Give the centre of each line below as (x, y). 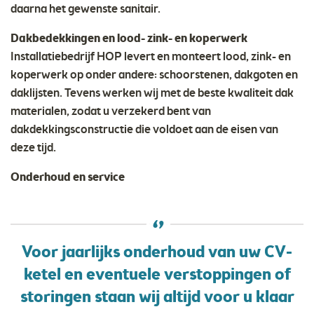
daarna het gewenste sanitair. (86, 10)
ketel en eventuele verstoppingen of (157, 276)
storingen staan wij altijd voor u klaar (157, 298)
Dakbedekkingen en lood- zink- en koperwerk (129, 39)
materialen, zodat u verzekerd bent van (111, 112)
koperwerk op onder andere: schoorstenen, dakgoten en (154, 76)
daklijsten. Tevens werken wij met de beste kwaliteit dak (152, 94)
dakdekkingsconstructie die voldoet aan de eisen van (144, 130)
